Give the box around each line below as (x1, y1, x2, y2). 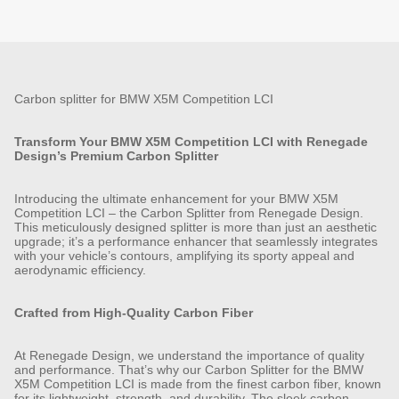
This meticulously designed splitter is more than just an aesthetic (14, 219, 377, 234)
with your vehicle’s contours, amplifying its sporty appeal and (14, 248, 354, 263)
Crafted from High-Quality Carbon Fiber (14, 305, 253, 320)
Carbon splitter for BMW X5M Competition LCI (14, 91, 273, 106)
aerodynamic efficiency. (14, 262, 146, 277)
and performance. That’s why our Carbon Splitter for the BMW (14, 362, 363, 377)
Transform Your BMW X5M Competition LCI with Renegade (14, 134, 368, 149)
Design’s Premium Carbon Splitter (14, 148, 218, 163)
